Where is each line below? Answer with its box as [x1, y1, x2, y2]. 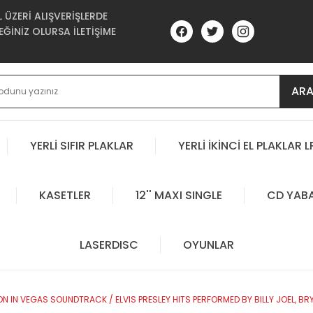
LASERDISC [79, 236, 138, 253]
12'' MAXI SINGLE [135, 187, 222, 203]
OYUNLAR [182, 236, 234, 253]
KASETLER [38, 187, 91, 203]
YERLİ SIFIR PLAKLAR [30, 137, 133, 154]
